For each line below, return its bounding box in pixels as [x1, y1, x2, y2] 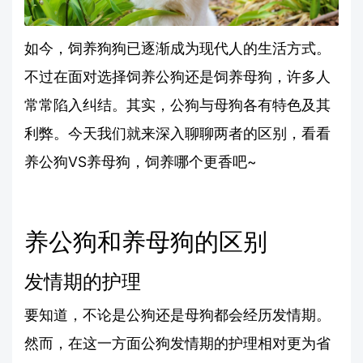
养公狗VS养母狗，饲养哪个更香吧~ [24, 152, 257, 170]
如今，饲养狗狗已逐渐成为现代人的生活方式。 [24, 39, 331, 57]
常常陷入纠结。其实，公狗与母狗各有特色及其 [24, 96, 331, 113]
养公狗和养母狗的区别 [24, 226, 267, 256]
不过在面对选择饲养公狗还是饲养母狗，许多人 [24, 67, 331, 85]
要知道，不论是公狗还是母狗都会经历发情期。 [24, 305, 331, 323]
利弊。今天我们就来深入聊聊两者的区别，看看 [24, 124, 331, 142]
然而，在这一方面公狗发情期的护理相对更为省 [24, 334, 331, 352]
